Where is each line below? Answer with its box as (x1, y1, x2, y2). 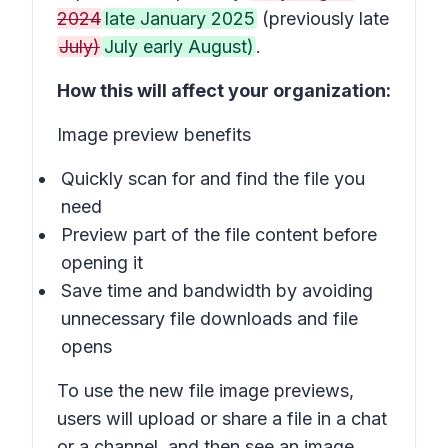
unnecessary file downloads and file (61, 308, 358, 329)
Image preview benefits (57, 124, 251, 145)
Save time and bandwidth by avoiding (61, 280, 373, 301)
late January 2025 (105, 8, 255, 29)
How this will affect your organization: (57, 80, 391, 101)
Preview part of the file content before (61, 224, 377, 245)
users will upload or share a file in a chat (57, 408, 387, 429)
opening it (61, 252, 143, 273)
